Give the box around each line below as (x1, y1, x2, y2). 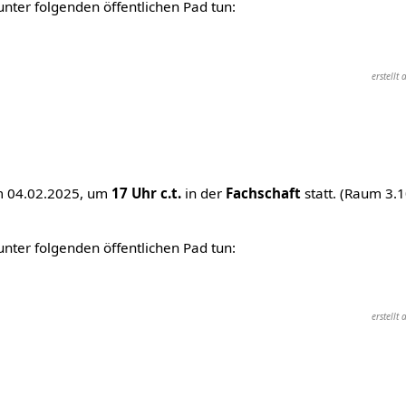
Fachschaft (225, 184, 301, 203)
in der (180, 184, 226, 203)
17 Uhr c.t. (111, 184, 181, 203)
